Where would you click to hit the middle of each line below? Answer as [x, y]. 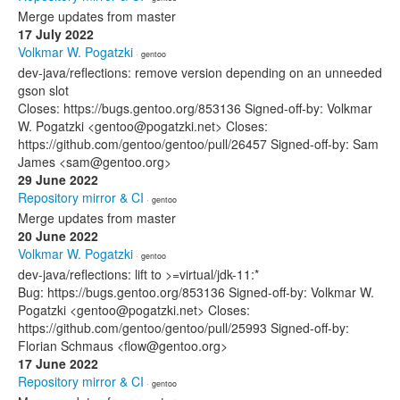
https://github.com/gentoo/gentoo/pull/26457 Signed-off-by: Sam [198, 144]
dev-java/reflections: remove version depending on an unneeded [200, 72]
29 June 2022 [58, 179]
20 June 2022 [58, 236]
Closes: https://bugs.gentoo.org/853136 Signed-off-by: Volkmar [195, 108]
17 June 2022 [58, 363]
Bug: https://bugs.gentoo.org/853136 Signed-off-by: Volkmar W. [196, 292]
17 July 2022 [56, 34]
